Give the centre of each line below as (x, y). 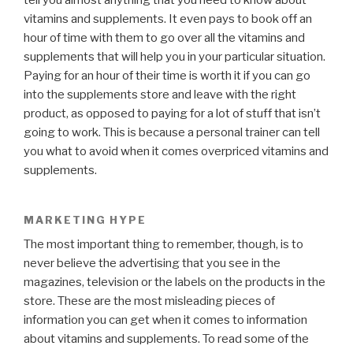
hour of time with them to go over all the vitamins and (164, 37)
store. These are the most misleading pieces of (149, 301)
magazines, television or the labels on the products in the (175, 282)
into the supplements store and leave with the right (160, 94)
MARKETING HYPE (85, 219)
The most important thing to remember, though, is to (163, 244)
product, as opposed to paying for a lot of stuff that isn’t (172, 113)
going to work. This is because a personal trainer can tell (172, 132)
